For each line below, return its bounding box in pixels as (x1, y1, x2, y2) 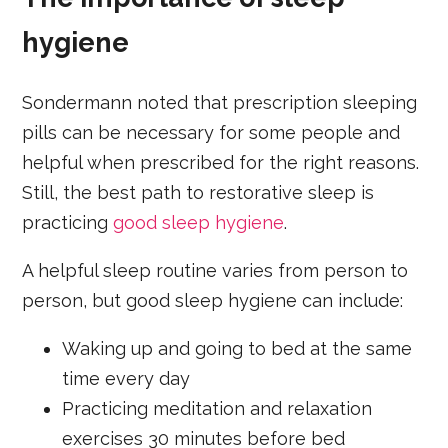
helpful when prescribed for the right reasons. (22, 151, 420, 173)
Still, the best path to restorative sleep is (22, 181, 375, 203)
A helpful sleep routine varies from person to (22, 259, 409, 281)
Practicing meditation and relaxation (62, 397, 373, 419)
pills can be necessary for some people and (22, 121, 401, 143)
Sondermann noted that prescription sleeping (22, 91, 418, 113)
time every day (62, 367, 191, 389)
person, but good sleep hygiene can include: (22, 289, 404, 311)
